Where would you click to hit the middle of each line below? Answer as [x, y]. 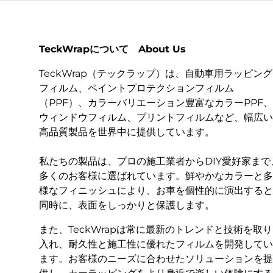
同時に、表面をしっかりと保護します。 [127, 205]
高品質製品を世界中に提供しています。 [127, 132]
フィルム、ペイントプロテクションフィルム [136, 88]
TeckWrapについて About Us [112, 49]
